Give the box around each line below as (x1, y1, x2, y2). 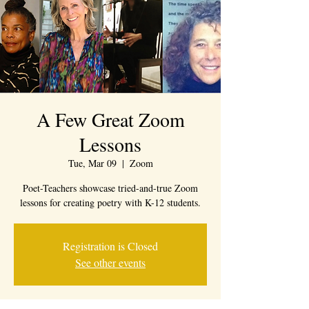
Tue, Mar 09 (68, 157, 117, 170)
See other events (75, 255, 146, 270)
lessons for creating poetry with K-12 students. (20, 196, 201, 209)
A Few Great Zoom (36, 106, 185, 132)
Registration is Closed (63, 239, 158, 253)
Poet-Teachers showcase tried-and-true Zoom (23, 181, 198, 195)
